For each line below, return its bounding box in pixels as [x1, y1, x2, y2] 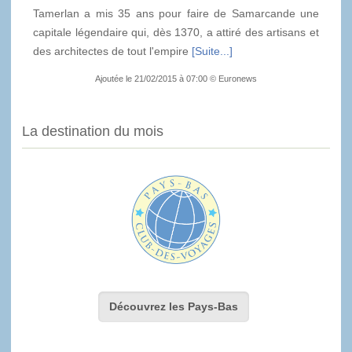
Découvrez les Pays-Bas [109, 300, 239, 313]
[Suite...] [192, 44, 233, 57]
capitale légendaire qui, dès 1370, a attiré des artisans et [33, 25, 319, 38]
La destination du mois [22, 123, 163, 140]
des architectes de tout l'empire [33, 44, 192, 57]
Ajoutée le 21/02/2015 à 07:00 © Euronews [95, 73, 257, 83]
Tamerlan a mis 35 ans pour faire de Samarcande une [33, 6, 319, 20]
